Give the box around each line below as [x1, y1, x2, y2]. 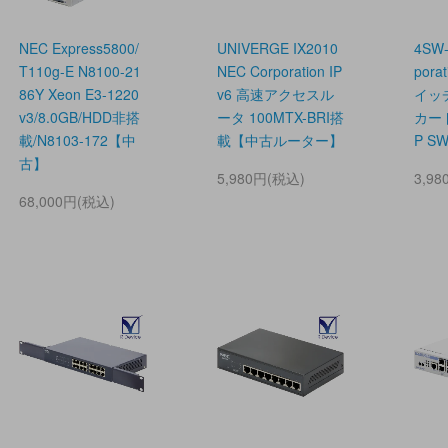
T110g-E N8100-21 [19, 61, 141, 82]
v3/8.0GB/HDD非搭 [19, 107, 140, 128]
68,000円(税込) [19, 191, 115, 212]
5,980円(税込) [216, 168, 305, 189]
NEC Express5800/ [19, 38, 139, 59]
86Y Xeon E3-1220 [19, 84, 139, 105]
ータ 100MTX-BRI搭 [216, 107, 344, 128]
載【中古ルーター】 [216, 130, 343, 151]
